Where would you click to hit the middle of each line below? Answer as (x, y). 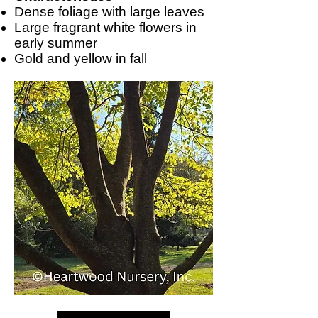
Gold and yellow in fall (81, 59)
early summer (56, 43)
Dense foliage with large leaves (109, 12)
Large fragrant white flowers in (105, 27)
